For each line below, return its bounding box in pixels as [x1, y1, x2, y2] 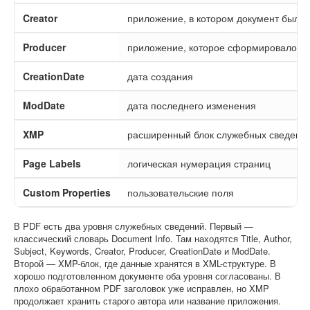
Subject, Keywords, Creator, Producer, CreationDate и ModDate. [14, 244, 271, 258]
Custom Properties [23, 185, 111, 200]
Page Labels [23, 156, 81, 171]
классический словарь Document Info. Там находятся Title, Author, [14, 232, 292, 246]
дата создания [127, 69, 193, 84]
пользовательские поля [127, 185, 234, 200]
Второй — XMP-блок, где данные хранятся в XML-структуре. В [14, 257, 276, 271]
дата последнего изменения [127, 98, 256, 113]
